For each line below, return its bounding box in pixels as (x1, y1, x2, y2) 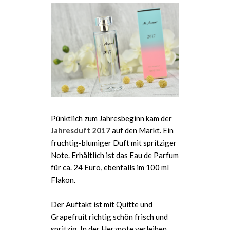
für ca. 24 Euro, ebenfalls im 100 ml (51, 163, 169, 172)
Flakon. (51, 175, 75, 185)
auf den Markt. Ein (110, 126, 174, 136)
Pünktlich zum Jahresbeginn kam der (51, 113, 172, 123)
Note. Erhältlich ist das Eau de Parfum (51, 150, 179, 160)
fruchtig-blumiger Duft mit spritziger (51, 138, 177, 148)
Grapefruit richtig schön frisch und (51, 212, 168, 222)
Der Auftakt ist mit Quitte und (51, 200, 152, 209)
